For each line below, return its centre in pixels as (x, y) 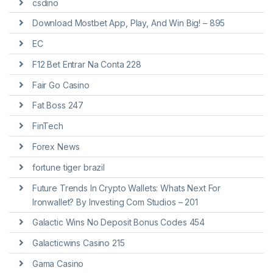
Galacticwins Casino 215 (78, 243)
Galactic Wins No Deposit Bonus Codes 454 (119, 222)
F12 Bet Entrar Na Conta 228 (87, 64)
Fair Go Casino (61, 85)
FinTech (48, 126)
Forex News (56, 147)
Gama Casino (58, 263)
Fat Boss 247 (58, 105)
